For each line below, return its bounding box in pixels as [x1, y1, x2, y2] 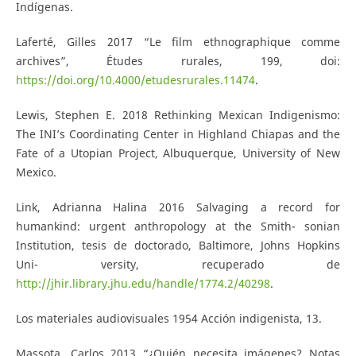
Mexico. [15, 164, 56, 180]
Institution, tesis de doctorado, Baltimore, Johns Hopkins [15, 237, 341, 253]
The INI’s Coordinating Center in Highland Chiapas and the [15, 126, 341, 141]
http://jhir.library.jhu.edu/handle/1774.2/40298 [15, 275, 270, 291]
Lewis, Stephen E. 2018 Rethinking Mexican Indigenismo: [15, 106, 341, 122]
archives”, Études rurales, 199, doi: [15, 52, 341, 68]
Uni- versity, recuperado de [15, 256, 341, 272]
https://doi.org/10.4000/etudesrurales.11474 [15, 72, 255, 87]
